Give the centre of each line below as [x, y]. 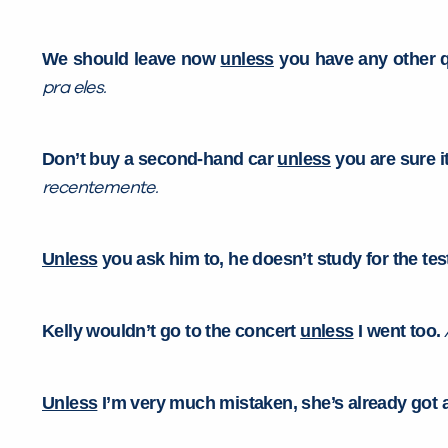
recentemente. [100, 188]
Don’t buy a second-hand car [160, 159]
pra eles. [74, 88]
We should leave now [131, 59]
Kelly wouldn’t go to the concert [171, 331]
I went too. [397, 331]
